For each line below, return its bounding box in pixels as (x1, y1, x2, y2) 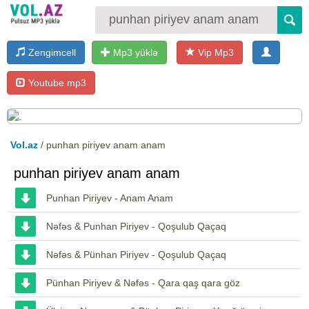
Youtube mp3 (26, 77, 86, 88)
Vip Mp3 (195, 46, 234, 58)
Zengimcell (26, 46, 76, 58)
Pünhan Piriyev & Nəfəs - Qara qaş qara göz (46, 277, 240, 288)
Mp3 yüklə (110, 46, 158, 58)
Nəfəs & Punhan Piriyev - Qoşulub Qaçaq (46, 220, 226, 232)
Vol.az (10, 139, 38, 150)
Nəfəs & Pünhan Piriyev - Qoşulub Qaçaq (46, 248, 226, 260)
